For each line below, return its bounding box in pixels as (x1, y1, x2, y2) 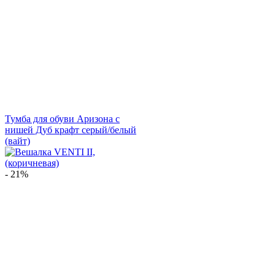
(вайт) (5, 135, 30, 146)
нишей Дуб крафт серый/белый (5, 124, 136, 135)
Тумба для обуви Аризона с (5, 113, 120, 124)
